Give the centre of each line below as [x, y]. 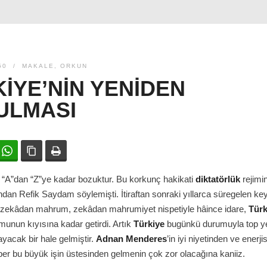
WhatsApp [37, 151]
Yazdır [79, 151]
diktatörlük [218, 179]
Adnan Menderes [131, 239]
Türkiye [149, 224]
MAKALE [38, 66]
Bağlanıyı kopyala [76, 151]
